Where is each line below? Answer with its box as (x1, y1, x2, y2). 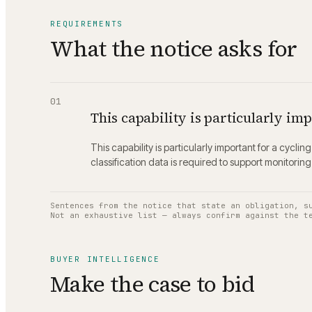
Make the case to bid (50, 269, 255, 300)
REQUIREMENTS (50, 18, 124, 29)
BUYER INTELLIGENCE (50, 254, 160, 265)
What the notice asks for (50, 33, 297, 64)
